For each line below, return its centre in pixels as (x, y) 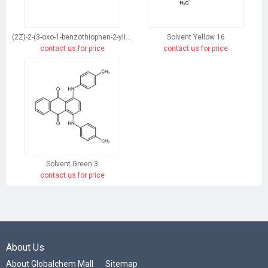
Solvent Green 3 (72, 164)
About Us (25, 248)
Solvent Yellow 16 (196, 37)
